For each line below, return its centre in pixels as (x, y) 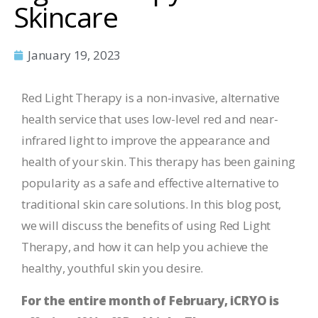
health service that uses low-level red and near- (150, 119)
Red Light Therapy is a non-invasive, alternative (150, 98)
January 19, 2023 (75, 55)
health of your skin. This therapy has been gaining (158, 161)
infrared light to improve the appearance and (146, 140)
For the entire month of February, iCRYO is (150, 301)
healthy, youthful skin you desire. (113, 268)
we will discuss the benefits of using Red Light (146, 225)
